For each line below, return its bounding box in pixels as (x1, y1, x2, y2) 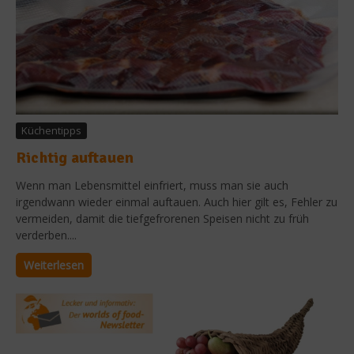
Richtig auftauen (16, 147, 134, 168)
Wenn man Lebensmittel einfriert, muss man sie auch (16, 177, 288, 193)
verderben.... (16, 227, 77, 243)
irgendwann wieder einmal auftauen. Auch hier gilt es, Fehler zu (16, 194, 337, 209)
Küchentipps (21, 122, 81, 137)
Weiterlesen (24, 257, 84, 273)
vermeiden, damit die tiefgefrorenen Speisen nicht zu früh (16, 210, 309, 226)
